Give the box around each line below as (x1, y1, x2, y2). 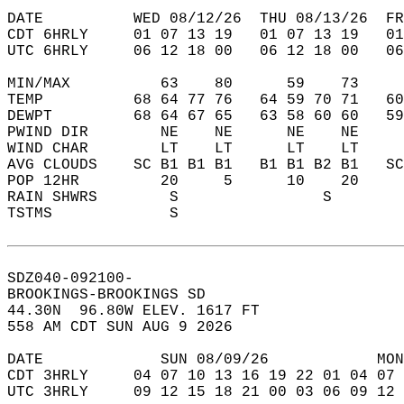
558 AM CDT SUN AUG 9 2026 (7, 319, 251, 335)
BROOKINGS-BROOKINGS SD (7, 287, 224, 303)
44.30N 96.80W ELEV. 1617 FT (7, 303, 278, 319)
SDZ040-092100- (7, 271, 151, 287)
